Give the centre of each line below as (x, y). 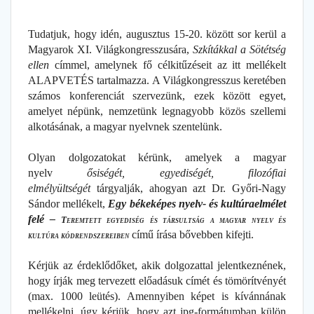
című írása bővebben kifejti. (193, 234)
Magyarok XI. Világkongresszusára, (110, 49)
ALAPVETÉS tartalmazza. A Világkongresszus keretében (157, 80)
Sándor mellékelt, (68, 203)
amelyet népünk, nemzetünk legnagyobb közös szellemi (157, 111)
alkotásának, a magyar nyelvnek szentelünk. (125, 126)
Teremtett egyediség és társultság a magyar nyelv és (173, 219)
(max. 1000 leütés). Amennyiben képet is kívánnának (157, 296)
